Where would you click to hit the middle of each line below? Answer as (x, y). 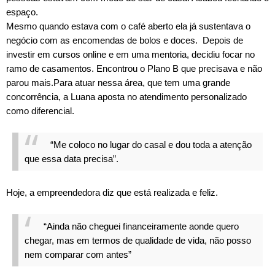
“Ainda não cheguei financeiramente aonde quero (141, 226)
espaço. (23, 12)
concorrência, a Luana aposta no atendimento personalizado (126, 97)
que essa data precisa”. (72, 159)
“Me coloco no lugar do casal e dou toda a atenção (151, 145)
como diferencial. (40, 111)
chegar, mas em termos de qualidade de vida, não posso (138, 240)
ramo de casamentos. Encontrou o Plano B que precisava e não (134, 68)
